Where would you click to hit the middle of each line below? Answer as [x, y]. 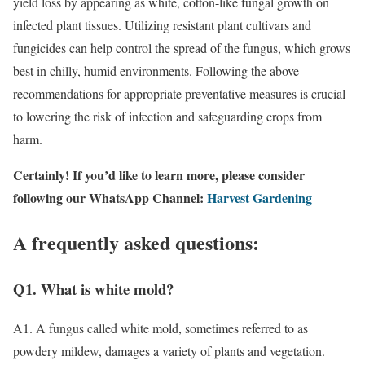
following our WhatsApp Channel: [108, 197]
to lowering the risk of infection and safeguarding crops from [167, 116]
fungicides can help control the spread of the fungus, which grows [182, 47]
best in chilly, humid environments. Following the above [156, 70]
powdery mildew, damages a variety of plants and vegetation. [169, 351]
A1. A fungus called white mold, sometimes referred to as [161, 328]
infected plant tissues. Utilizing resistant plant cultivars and [162, 24]
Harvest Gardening [259, 197]
